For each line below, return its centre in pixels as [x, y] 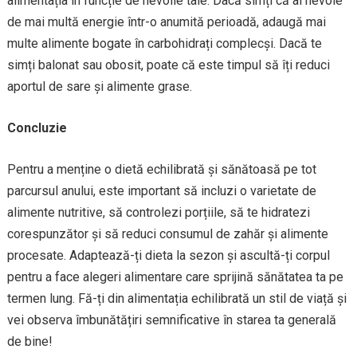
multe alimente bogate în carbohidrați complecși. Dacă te [164, 43]
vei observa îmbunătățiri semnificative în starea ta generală [171, 320]
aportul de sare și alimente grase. [99, 86]
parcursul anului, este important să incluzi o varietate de [161, 191]
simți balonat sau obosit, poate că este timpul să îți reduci [168, 65]
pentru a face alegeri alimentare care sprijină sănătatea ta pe [175, 277]
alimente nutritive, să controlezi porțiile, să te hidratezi [158, 212]
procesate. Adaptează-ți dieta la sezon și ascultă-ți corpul [168, 255]
